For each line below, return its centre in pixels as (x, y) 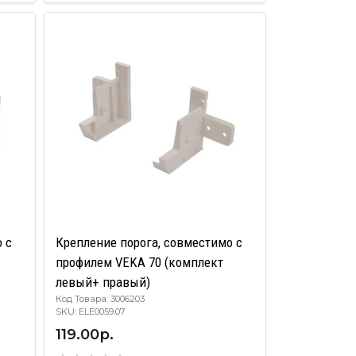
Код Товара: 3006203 (101, 298)
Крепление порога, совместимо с (149, 242)
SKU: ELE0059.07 (98, 311)
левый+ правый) (103, 282)
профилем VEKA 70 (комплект (140, 262)
